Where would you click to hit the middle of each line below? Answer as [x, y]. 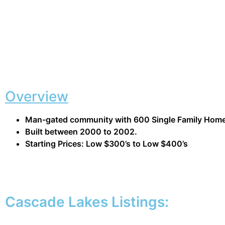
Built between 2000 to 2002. [81, 132]
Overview [37, 96]
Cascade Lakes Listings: [87, 202]
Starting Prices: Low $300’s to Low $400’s [106, 144]
